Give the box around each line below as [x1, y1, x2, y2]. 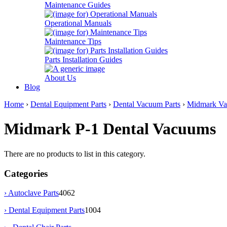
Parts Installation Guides [45, 55, 122, 64]
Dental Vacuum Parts [113, 100, 180, 108]
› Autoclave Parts [4, 188, 59, 198]
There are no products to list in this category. [4, 149, 145, 158]
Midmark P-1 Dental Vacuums [4, 120, 216, 138]
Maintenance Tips [45, 37, 101, 46]
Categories [4, 168, 48, 179]
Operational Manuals [45, 19, 111, 27]
